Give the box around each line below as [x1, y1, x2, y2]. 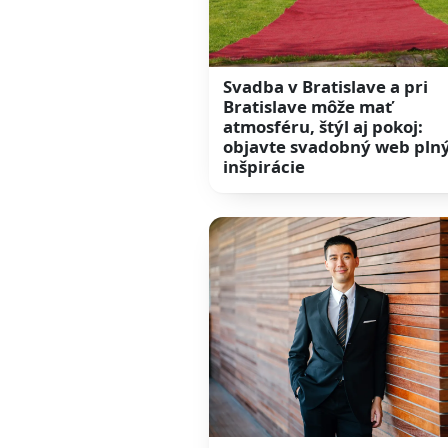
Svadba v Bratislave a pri [223, 74, 429, 98]
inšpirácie [223, 154, 306, 178]
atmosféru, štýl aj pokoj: [223, 114, 424, 138]
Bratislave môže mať [223, 94, 393, 118]
